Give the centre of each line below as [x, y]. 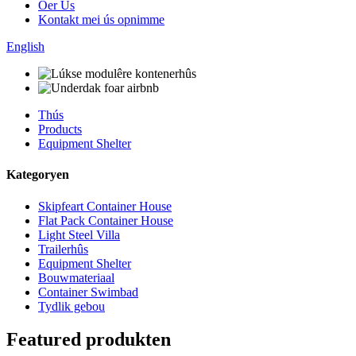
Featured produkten [89, 340]
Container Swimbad [88, 292]
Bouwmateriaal [76, 277]
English [25, 46]
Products [60, 129]
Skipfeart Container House [105, 206]
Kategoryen [38, 175]
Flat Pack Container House [106, 220]
